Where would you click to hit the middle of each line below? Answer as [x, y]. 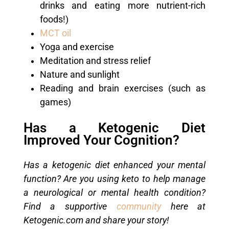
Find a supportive [65, 206]
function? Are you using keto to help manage [114, 179]
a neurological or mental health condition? [114, 192]
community [134, 206]
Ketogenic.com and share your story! [96, 220]
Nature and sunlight [79, 74]
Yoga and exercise [77, 47]
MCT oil [55, 33]
